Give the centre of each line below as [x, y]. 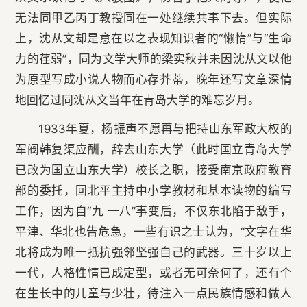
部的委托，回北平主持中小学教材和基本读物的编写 [153, 191]
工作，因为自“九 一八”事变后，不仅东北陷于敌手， [153, 211]
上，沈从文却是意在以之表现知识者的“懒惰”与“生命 [153, 39]
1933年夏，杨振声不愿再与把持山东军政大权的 [165, 129]
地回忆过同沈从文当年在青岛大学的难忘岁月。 [138, 100]
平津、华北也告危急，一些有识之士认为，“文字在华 [153, 232]
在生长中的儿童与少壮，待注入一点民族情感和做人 [153, 294]
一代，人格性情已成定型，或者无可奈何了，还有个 [153, 273]
